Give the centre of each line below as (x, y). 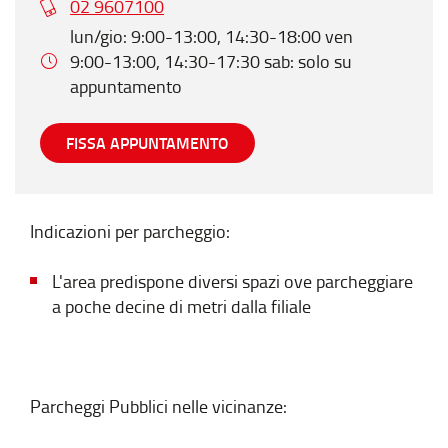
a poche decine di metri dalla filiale (181, 305)
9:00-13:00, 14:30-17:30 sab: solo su (211, 60)
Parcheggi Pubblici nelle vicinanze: (158, 405)
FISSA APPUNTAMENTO (147, 142)
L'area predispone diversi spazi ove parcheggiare (232, 280)
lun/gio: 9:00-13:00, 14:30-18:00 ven (211, 35)
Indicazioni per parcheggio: (130, 230)
